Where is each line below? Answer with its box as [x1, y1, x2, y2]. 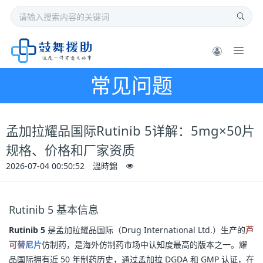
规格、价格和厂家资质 [6, 141, 135, 159]
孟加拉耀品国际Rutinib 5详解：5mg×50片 [6, 122, 255, 140]
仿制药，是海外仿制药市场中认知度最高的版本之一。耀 [42, 239, 247, 251]
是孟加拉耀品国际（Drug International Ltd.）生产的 [45, 224, 245, 236]
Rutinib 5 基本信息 [9, 203, 99, 217]
